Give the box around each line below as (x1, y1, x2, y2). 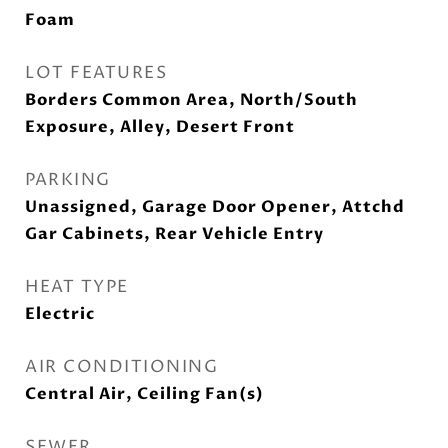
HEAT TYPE (25, 275, 129, 299)
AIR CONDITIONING (25, 355, 218, 379)
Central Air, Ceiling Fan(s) (25, 383, 264, 405)
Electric (25, 303, 95, 325)
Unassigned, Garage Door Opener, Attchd (25, 196, 405, 218)
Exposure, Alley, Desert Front (25, 116, 295, 138)
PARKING (25, 168, 111, 192)
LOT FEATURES (25, 61, 167, 85)
